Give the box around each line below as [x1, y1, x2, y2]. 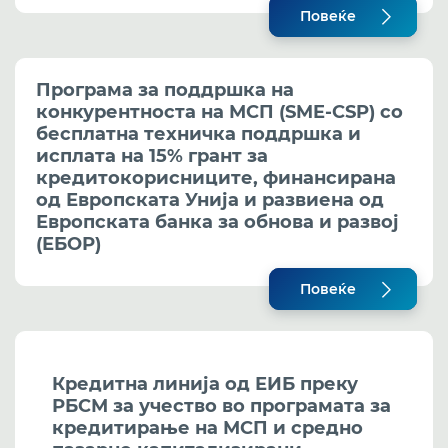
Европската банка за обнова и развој [36, 211, 399, 233]
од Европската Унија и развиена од [36, 189, 384, 211]
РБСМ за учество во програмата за [52, 395, 391, 417]
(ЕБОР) [36, 233, 101, 255]
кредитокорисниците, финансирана [36, 167, 396, 189]
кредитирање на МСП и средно [52, 417, 363, 439]
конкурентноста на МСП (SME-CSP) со [36, 101, 403, 123]
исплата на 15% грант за [36, 145, 268, 167]
